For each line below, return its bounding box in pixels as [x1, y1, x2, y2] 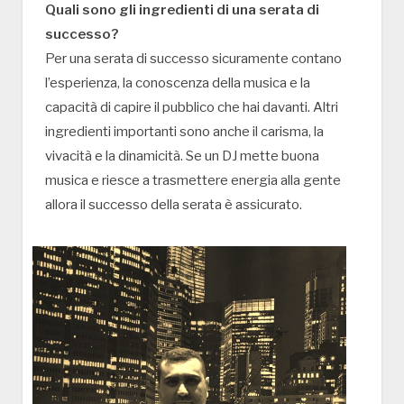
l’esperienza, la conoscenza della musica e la [45, 74, 310, 91]
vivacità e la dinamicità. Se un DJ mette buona [45, 147, 319, 164]
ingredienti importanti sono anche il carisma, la [45, 123, 324, 140]
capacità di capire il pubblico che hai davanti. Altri [45, 98, 338, 115]
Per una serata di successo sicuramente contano [45, 50, 342, 67]
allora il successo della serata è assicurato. [45, 196, 302, 213]
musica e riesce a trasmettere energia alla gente [45, 171, 341, 188]
